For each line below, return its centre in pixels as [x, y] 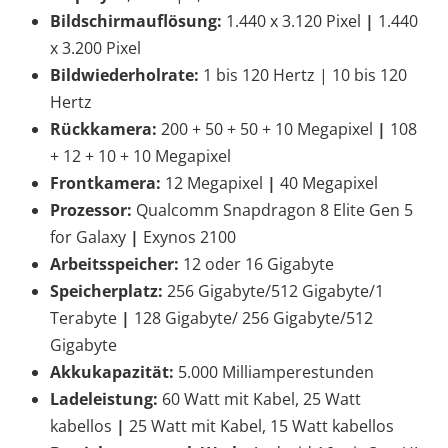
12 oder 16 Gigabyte [256, 263]
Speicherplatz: [106, 290]
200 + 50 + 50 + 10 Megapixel [267, 128]
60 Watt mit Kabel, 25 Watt [259, 398]
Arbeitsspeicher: [114, 263]
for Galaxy [88, 236]
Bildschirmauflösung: [136, 20]
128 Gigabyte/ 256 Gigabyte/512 [251, 317]
